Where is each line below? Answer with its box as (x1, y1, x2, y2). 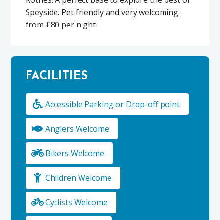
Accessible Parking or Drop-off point (45, 99, 180, 110)
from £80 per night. (26, 19, 98, 30)
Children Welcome (45, 172, 112, 184)
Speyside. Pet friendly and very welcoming (26, 6, 179, 18)
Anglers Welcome (45, 123, 110, 135)
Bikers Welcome (45, 148, 105, 159)
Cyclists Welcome (45, 197, 108, 208)
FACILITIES (26, 70, 88, 82)
